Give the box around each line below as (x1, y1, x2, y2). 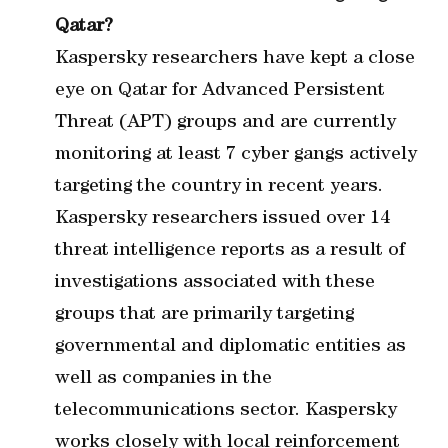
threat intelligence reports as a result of (55, 241, 405, 261)
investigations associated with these (55, 273, 375, 293)
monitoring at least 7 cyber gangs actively (55, 145, 417, 165)
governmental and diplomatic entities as (55, 337, 406, 357)
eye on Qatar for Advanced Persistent (55, 81, 385, 101)
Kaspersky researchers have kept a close (55, 49, 415, 69)
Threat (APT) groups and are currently (55, 113, 396, 133)
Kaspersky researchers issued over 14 (55, 209, 390, 229)
